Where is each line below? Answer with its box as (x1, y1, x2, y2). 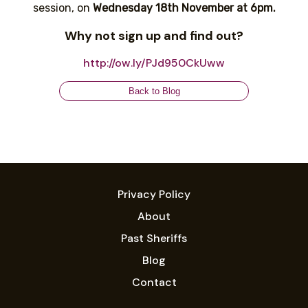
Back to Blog (128, 85, 180, 96)
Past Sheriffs (121, 231, 187, 245)
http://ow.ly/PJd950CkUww (83, 55, 225, 70)
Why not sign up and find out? (65, 27, 243, 44)
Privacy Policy (118, 187, 190, 201)
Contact (131, 275, 177, 289)
